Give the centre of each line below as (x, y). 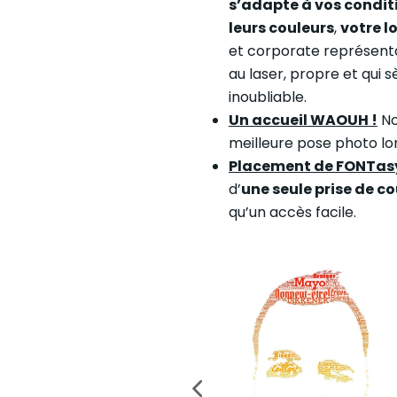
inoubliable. (267, 97)
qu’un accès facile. (292, 213)
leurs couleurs (281, 28)
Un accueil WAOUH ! (303, 121)
